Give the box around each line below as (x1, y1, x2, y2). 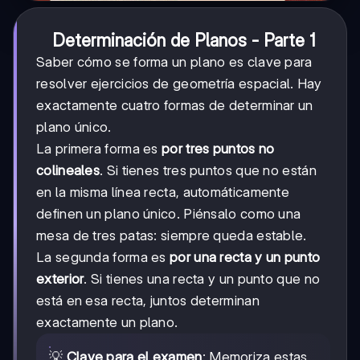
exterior (36, 270, 84, 287)
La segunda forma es (36, 248, 170, 265)
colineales (36, 162, 100, 178)
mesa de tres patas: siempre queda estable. (36, 227, 307, 243)
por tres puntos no (162, 140, 275, 157)
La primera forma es (36, 140, 162, 157)
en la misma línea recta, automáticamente (36, 183, 289, 200)
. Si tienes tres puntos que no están (100, 162, 317, 178)
